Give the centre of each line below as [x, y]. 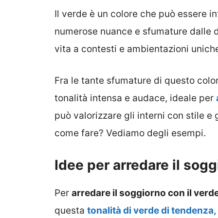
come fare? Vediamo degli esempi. [130, 133]
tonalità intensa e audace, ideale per [135, 98]
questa [71, 211]
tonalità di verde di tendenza [150, 211]
